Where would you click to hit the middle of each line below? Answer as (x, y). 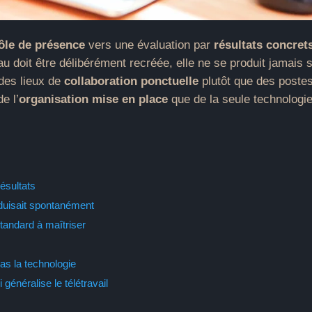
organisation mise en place (94, 99)
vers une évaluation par (150, 45)
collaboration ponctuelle (132, 81)
